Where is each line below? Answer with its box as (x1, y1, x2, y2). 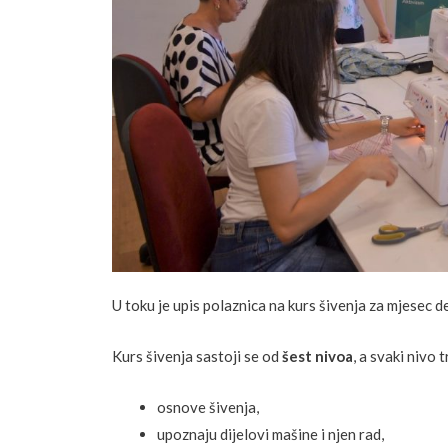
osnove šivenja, (157, 397, 259, 416)
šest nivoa (282, 346, 353, 365)
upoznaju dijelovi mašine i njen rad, (157, 424, 384, 443)
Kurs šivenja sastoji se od (112, 346, 282, 365)
